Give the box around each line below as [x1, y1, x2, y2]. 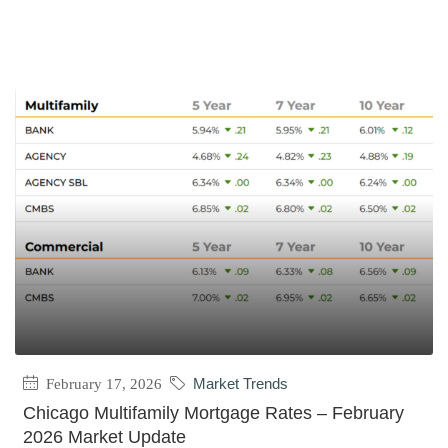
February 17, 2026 [42, 375, 163, 392]
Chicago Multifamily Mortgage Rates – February [23, 402, 405, 423]
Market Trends [193, 375, 289, 392]
